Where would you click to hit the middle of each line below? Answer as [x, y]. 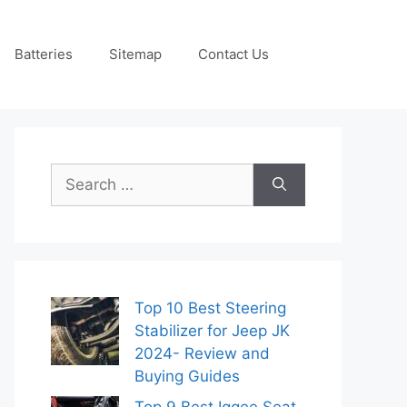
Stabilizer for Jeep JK [212, 331]
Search [75, 174]
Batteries [44, 54]
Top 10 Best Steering [210, 308]
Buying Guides [187, 376]
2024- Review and [202, 353]
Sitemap [135, 54]
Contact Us [233, 54]
